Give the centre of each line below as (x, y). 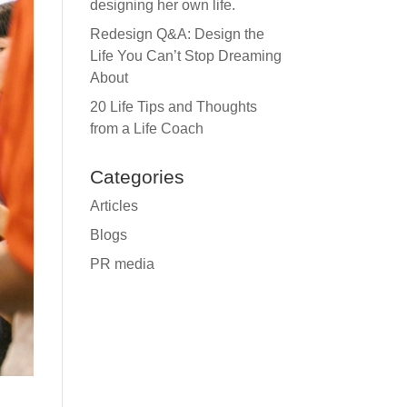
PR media (122, 264)
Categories (137, 177)
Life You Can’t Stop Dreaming (185, 56)
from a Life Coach (146, 129)
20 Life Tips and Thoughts (173, 107)
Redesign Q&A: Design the (177, 34)
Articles (114, 206)
